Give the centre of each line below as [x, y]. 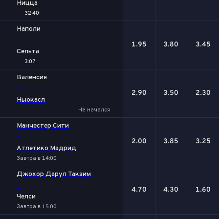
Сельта [28, 52]
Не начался [94, 110]
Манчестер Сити [43, 126]
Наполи [29, 29]
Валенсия [32, 77]
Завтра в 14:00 [37, 158]
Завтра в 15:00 [37, 207]
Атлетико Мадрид [46, 148]
